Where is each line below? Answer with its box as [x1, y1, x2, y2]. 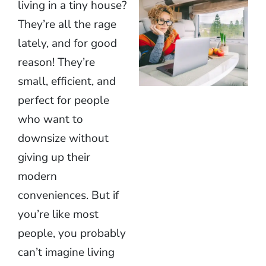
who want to [18, 112, 83, 127]
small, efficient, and [18, 74, 116, 89]
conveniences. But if [18, 188, 119, 203]
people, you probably [18, 226, 126, 241]
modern [18, 169, 57, 184]
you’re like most [18, 207, 99, 222]
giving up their [18, 150, 90, 165]
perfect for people [18, 93, 109, 108]
